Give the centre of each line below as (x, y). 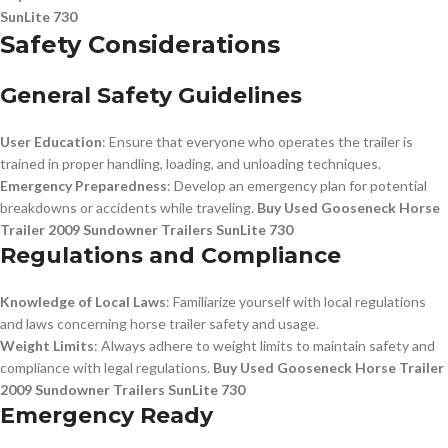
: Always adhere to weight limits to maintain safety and (264, 346)
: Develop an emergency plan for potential (297, 186)
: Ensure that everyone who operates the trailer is (257, 142)
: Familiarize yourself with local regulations (296, 302)
